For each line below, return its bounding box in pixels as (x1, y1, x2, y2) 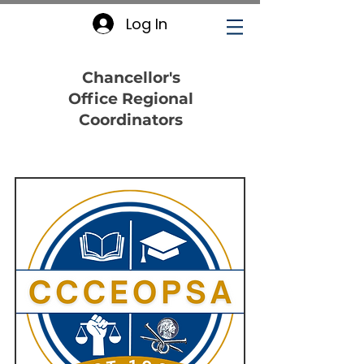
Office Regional (68, 89, 193, 108)
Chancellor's (81, 68, 180, 87)
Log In (125, 13, 167, 34)
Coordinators (79, 110, 183, 129)
